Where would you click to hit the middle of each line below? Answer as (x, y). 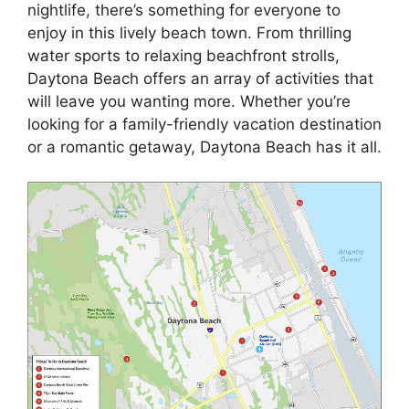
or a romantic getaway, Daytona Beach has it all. (204, 147)
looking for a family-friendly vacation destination (204, 124)
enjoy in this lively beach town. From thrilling (189, 32)
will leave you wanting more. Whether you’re (189, 101)
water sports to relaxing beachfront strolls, (184, 55)
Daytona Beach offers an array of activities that (200, 78)
